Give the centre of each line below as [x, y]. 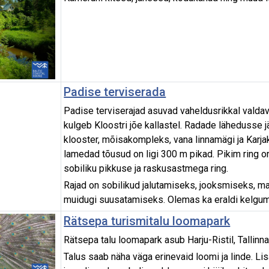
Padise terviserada [115, 92]
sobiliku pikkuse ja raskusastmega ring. [147, 169]
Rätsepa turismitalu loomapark [147, 221]
